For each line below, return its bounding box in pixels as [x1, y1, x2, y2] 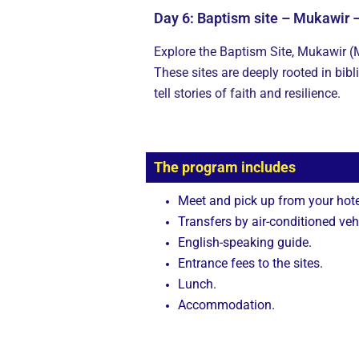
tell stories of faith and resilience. [154, 86, 341, 102]
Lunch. [178, 276, 216, 292]
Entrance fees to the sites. [178, 256, 323, 272]
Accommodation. [178, 297, 275, 313]
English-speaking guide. [178, 235, 312, 251]
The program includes [154, 159, 296, 176]
